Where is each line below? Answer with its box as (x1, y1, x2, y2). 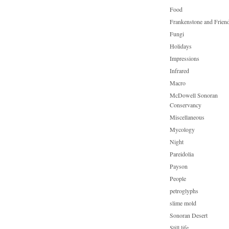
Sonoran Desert (170, 211, 208, 219)
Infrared (170, 66, 189, 75)
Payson (170, 162, 188, 170)
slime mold (170, 199, 196, 207)
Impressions (170, 54, 199, 62)
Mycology (170, 125, 195, 133)
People (170, 174, 186, 182)
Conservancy (170, 101, 201, 109)
